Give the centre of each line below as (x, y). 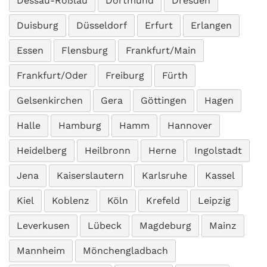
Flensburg (85, 50)
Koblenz (71, 201)
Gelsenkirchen (50, 100)
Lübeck (105, 226)
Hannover (190, 125)
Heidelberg (42, 150)
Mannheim (41, 251)
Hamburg (80, 125)
